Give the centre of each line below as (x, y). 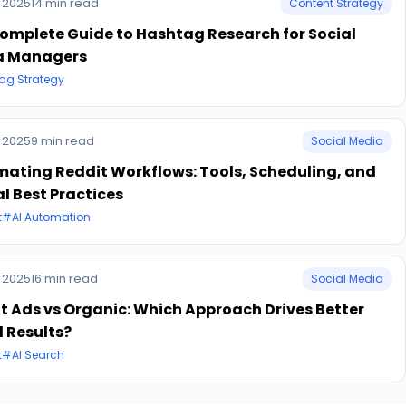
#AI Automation (46, 217)
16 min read (64, 279)
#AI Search (33, 355)
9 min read (63, 141)
